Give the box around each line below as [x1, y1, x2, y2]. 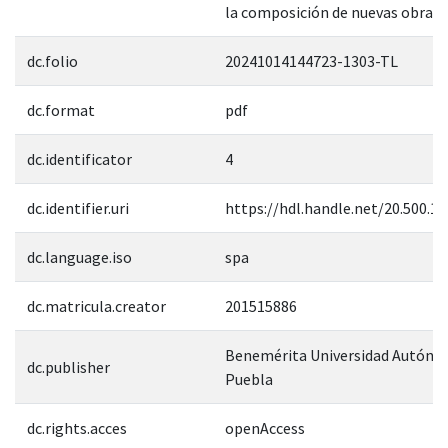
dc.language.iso [27, 246, 132, 267]
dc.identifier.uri [27, 197, 129, 218]
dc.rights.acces [27, 417, 127, 438]
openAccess [225, 417, 305, 438]
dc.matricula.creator [27, 295, 166, 316]
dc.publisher [27, 356, 110, 377]
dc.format [27, 99, 95, 120]
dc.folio [27, 50, 78, 71]
